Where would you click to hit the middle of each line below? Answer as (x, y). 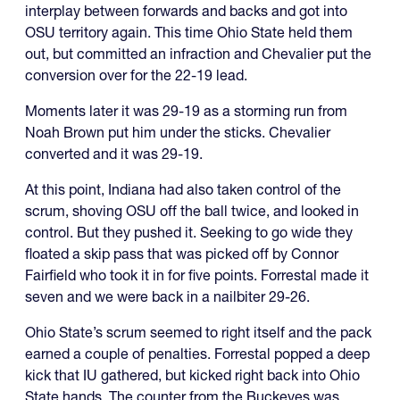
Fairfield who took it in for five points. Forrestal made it (197, 275)
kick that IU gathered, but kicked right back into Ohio (192, 375)
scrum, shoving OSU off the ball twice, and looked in (192, 210)
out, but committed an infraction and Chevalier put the (198, 53)
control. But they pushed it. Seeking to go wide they (189, 232)
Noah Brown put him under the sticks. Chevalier (178, 132)
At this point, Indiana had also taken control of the (183, 189)
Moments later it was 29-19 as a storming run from (186, 110)
